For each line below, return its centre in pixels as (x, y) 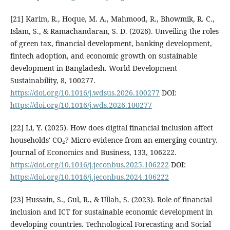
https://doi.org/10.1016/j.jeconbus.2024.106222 (89, 177)
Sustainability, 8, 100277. (53, 81)
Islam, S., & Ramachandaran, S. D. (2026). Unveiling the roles (114, 31)
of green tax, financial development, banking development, (111, 44)
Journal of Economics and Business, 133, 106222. (93, 152)
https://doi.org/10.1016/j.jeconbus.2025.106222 (89, 165)
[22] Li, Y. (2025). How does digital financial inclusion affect (111, 128)
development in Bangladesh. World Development (93, 68)
